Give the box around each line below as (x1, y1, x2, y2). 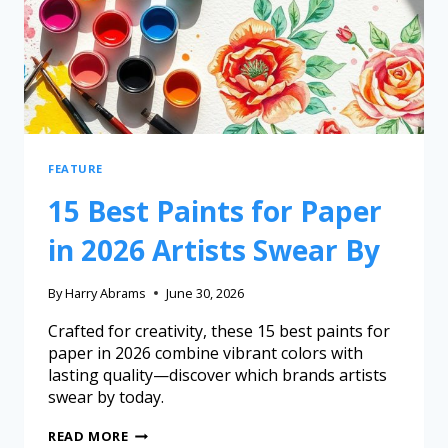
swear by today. (48, 386, 164, 409)
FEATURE (48, 161, 103, 177)
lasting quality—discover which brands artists (48, 364, 387, 387)
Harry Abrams (65, 284, 147, 303)
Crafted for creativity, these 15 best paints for (48, 320, 390, 343)
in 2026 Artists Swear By (48, 230, 380, 269)
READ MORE (48, 427, 129, 446)
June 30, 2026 (166, 284, 245, 303)
